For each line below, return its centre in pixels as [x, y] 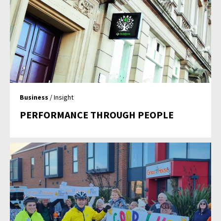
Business [34, 97]
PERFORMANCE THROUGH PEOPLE [97, 115]
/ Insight [61, 97]
